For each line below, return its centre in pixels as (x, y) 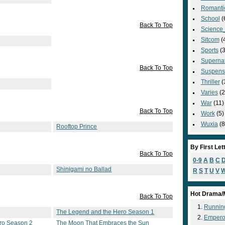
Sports (209, 50)
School (210, 19)
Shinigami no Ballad (84, 170)
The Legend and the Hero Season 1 (105, 212)
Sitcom (210, 40)
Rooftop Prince (77, 126)
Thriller (210, 82)
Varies (209, 92)
